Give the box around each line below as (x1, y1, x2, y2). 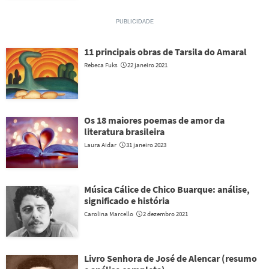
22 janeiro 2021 (127, 61, 168, 69)
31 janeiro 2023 (126, 141, 166, 149)
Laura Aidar (84, 141, 116, 149)
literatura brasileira (84, 125, 165, 138)
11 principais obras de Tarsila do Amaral (84, 46, 247, 58)
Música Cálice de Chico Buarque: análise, (84, 183, 250, 195)
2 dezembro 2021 (143, 210, 188, 218)
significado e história (84, 195, 169, 207)
